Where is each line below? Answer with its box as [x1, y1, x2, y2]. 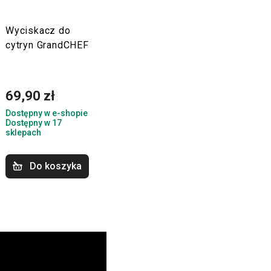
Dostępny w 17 [5, 118, 62, 128]
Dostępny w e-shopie [5, 108, 88, 119]
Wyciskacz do [5, 25, 71, 37]
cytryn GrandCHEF [5, 39, 89, 51]
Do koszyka [30, 160, 82, 172]
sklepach [5, 128, 41, 138]
